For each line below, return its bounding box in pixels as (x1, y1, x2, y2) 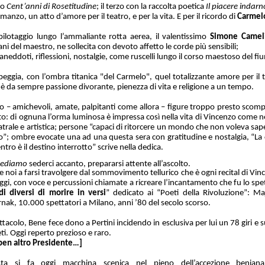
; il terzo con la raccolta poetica (96, 2, 204, 11)
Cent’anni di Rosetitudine (7, 2, 96, 11)
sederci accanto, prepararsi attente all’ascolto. (29, 159, 190, 169)
